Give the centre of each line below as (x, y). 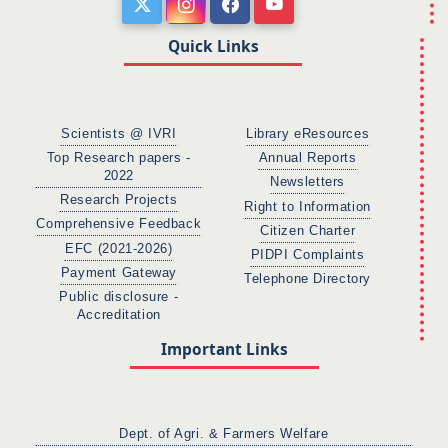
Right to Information (307, 206)
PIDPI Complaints (307, 255)
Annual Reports (307, 158)
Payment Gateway (119, 272)
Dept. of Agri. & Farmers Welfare (224, 433)
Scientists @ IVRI (119, 133)
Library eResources (307, 133)
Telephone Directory (308, 279)
